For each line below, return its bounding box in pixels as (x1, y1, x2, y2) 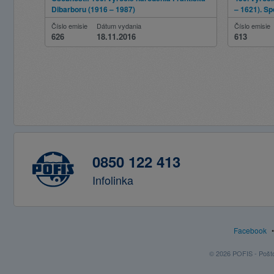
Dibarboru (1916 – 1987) (51, 4, 135, 15)
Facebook (234, 225, 267, 235)
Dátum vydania (97, 21, 141, 31)
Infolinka (92, 172, 133, 188)
